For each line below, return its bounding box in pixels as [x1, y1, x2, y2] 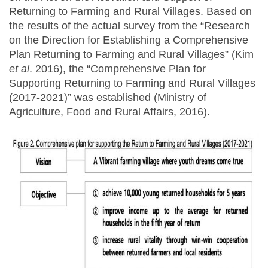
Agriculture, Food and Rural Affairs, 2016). [9, 106, 210, 118]
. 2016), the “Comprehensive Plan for [29, 63, 206, 75]
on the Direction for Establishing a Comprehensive [9, 34, 248, 47]
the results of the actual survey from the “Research [9, 20, 250, 32]
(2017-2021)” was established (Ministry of [9, 92, 206, 104]
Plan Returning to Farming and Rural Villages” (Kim [9, 48, 254, 61]
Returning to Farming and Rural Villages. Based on [9, 5, 252, 18]
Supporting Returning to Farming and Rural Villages [9, 77, 255, 90]
